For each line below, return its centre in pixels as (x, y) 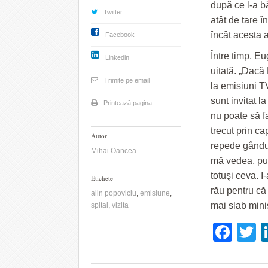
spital (100, 205)
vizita (120, 205)
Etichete (102, 178)
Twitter (113, 12)
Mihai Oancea (114, 151)
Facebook (120, 35)
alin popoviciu (114, 193)
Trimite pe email (127, 80)
